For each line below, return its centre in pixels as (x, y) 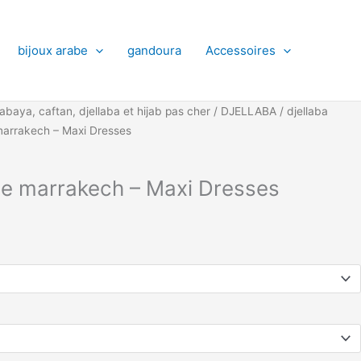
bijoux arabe (53, 50)
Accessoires (241, 50)
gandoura (154, 50)
